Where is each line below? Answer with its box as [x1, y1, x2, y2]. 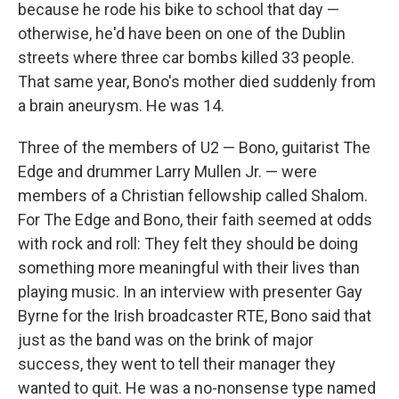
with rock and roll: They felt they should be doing [18, 233, 358, 253]
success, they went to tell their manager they [18, 354, 336, 373]
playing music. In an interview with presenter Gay [18, 281, 362, 301]
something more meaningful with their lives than [18, 257, 360, 277]
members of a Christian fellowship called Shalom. [18, 185, 368, 205]
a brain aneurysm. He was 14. [18, 95, 224, 115]
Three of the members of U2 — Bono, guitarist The [18, 137, 370, 157]
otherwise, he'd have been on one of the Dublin [18, 23, 346, 43]
